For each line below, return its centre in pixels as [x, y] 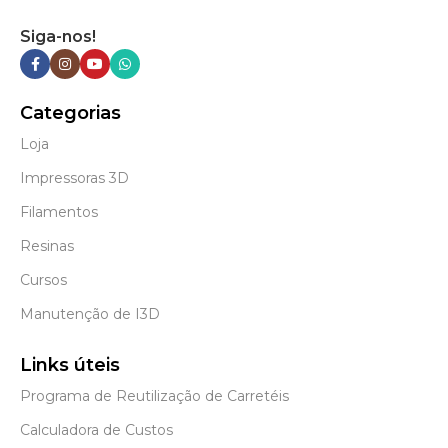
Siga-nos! [58, 37]
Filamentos [59, 212]
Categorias [70, 113]
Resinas [47, 246]
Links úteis [70, 365]
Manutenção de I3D [90, 314]
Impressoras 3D [74, 178]
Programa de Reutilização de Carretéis [154, 396]
